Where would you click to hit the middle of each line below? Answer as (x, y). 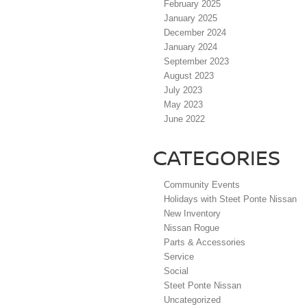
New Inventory (192, 213)
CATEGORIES (217, 157)
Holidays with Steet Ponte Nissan (230, 199)
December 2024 (195, 32)
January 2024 (191, 47)
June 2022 (184, 119)
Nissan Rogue (192, 228)
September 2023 (196, 61)
